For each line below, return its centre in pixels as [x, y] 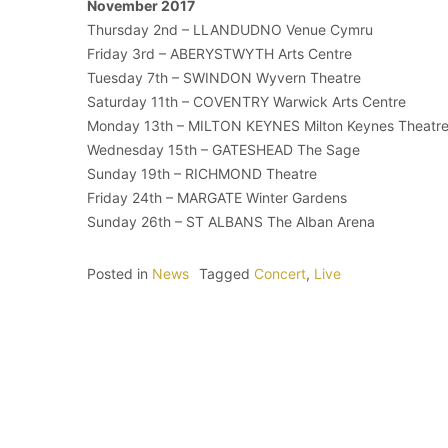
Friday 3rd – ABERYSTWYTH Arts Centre [219, 54]
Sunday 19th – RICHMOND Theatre [202, 174]
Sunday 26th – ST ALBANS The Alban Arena [231, 222]
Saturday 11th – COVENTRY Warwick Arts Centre [246, 102]
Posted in [119, 274]
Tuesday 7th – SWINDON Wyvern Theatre [224, 78]
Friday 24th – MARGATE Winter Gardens [217, 198]
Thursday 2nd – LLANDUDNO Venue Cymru [230, 30]
